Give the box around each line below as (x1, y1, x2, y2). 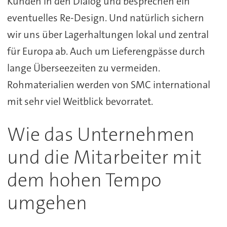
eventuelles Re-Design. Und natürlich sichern (7, 11, 204, 24)
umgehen (7, 190, 87, 215)
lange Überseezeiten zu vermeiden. (7, 61, 160, 74)
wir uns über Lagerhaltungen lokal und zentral (7, 27, 209, 41)
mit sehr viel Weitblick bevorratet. (7, 94, 153, 108)
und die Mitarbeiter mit (7, 144, 202, 170)
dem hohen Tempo (7, 167, 161, 193)
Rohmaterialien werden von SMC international (7, 78, 210, 91)
